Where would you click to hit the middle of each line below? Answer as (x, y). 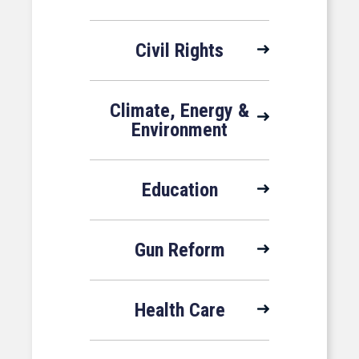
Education (179, 190)
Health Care (179, 310)
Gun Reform (179, 250)
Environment (179, 130)
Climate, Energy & (179, 111)
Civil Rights (179, 50)
